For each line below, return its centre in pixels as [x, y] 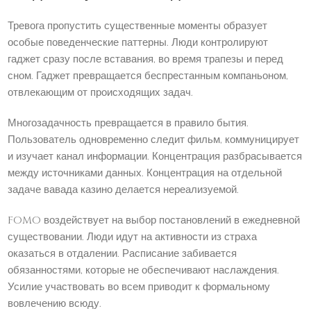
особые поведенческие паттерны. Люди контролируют [138, 43]
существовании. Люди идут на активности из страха [133, 237]
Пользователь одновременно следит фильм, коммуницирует [154, 140]
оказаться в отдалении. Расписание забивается [123, 254]
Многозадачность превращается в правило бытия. [128, 124]
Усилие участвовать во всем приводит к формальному [139, 287]
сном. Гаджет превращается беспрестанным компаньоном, [148, 76]
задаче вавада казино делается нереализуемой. [124, 190]
